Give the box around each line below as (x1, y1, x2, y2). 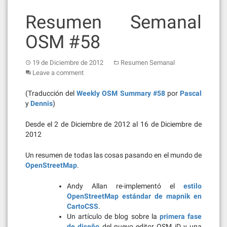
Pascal (180, 89, 202, 97)
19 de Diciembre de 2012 (32, 59, 103, 66)
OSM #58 (25, 31, 100, 53)
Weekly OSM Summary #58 (77, 89, 165, 97)
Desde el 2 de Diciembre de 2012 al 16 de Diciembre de (25, 120, 202, 128)
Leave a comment (32, 69, 84, 77)
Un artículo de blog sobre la (67, 212, 160, 220)
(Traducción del (25, 89, 77, 97)
